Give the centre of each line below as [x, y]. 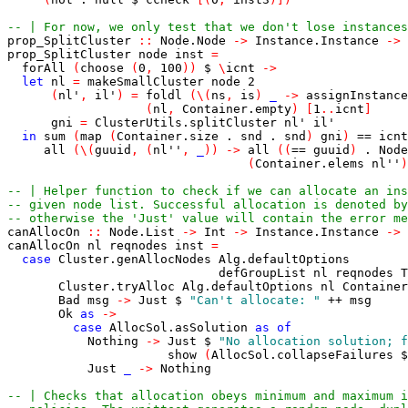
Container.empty [237, 109]
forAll [44, 68]
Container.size [168, 136]
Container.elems [310, 163]
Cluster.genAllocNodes [135, 259]
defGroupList [262, 273]
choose [102, 68]
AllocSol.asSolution [178, 327]
